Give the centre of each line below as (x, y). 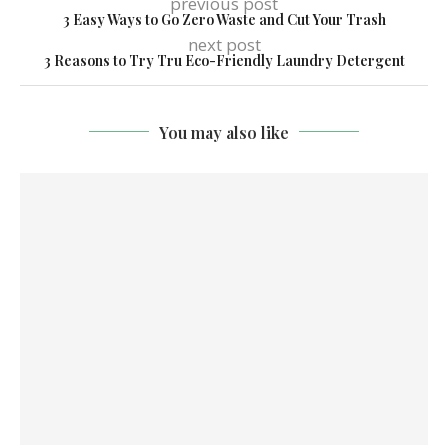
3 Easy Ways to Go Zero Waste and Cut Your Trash (224, 19)
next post (224, 44)
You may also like (224, 132)
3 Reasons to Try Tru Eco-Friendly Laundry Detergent (224, 60)
